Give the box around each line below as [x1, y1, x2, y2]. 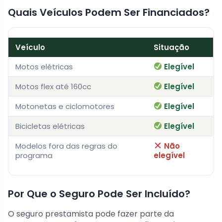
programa [15, 150, 53, 161]
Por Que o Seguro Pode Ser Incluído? [8, 186, 190, 201]
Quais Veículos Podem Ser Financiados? [8, 5, 210, 19]
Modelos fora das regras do [15, 140, 117, 151]
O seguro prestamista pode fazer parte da [8, 208, 174, 220]
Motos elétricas [15, 61, 73, 72]
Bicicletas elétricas [15, 120, 85, 131]
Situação [154, 42, 189, 53]
